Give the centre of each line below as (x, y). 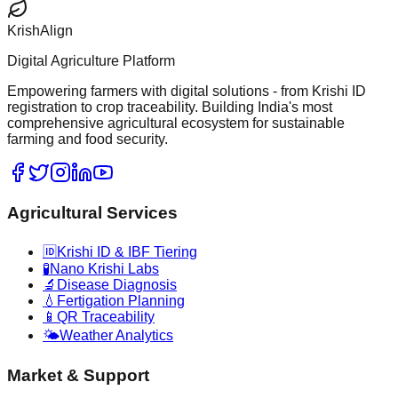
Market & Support (78, 375)
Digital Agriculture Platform (91, 61)
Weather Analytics (116, 335)
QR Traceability (106, 316)
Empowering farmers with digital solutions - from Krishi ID (187, 92)
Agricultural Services (92, 213)
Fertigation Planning (121, 300)
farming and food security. (88, 139)
